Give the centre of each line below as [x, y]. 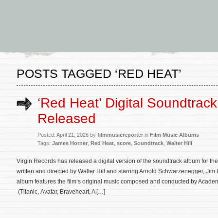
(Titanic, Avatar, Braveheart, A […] [61, 192]
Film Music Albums [174, 135]
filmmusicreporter [120, 135]
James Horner [70, 143]
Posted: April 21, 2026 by [67, 135]
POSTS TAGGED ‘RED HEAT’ [99, 73]
